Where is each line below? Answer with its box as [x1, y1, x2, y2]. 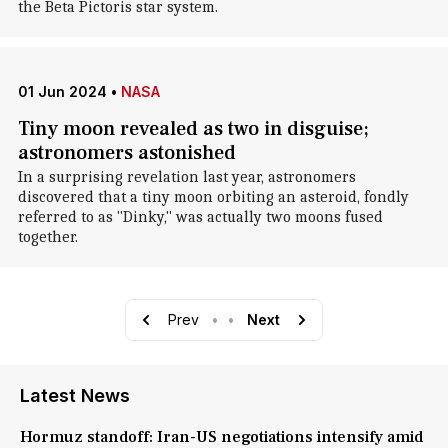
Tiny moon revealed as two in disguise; [17, 116, 369, 142]
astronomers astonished [17, 140, 236, 166]
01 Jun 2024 [17, 83, 107, 100]
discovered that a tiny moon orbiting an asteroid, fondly [17, 188, 409, 206]
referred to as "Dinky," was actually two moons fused [17, 208, 383, 226]
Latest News [20, 385, 130, 406]
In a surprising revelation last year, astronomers [17, 168, 356, 186]
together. [17, 228, 78, 246]
